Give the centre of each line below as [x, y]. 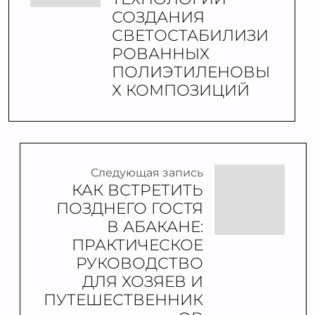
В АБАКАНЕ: [155, 226]
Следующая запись [147, 172]
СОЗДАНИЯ [158, 17]
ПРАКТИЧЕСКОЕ [137, 245]
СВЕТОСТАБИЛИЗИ [190, 35]
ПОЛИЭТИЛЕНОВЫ [191, 72]
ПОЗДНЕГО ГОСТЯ [130, 208]
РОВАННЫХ [161, 53]
